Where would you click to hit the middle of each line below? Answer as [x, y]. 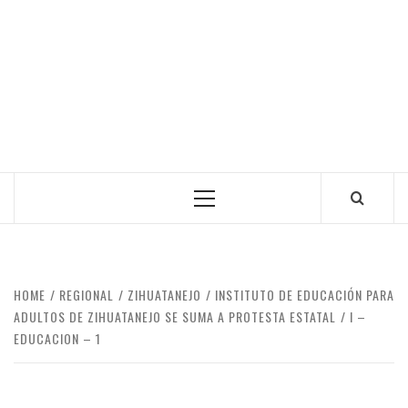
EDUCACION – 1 [57, 338]
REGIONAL [87, 295]
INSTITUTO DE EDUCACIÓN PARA [305, 295]
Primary [228, 204]
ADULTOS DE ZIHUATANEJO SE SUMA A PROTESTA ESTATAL [175, 316]
